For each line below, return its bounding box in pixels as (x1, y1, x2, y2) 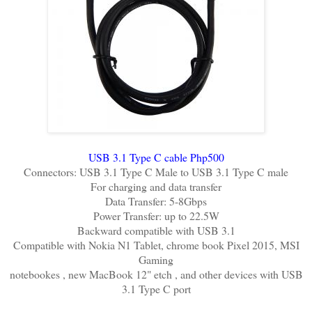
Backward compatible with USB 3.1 (77, 222, 235, 237)
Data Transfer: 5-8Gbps (105, 193, 207, 208)
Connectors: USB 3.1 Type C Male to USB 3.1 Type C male (24, 164, 288, 179)
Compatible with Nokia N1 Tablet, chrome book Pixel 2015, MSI (13, 237, 299, 252)
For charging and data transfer (91, 178, 221, 194)
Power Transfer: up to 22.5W (93, 208, 219, 223)
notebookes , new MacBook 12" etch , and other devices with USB (9, 266, 303, 281)
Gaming (139, 251, 173, 267)
